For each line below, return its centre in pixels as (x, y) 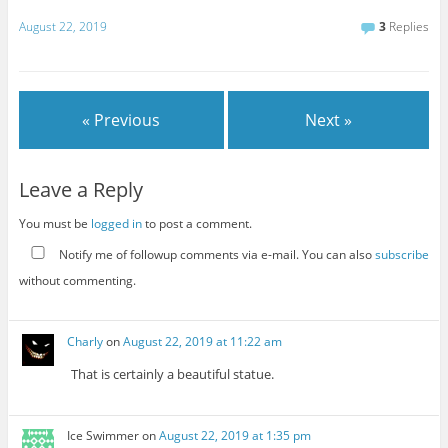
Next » (329, 120)
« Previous (121, 120)
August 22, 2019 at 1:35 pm (235, 435)
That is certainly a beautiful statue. (173, 373)
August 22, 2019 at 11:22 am (203, 341)
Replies (408, 27)
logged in (116, 224)
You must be (54, 224)
